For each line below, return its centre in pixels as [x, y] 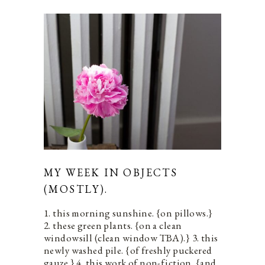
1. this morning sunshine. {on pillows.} [128, 213]
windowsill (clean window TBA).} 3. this [131, 238]
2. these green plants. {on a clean [113, 226]
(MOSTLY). [76, 189]
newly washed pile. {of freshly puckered [128, 251]
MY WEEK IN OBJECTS [111, 173]
